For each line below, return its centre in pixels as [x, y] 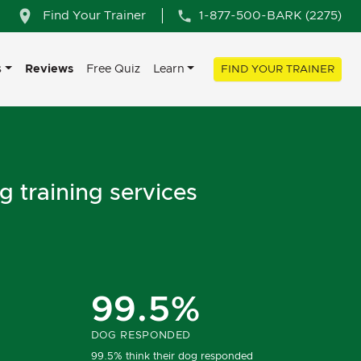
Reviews [49, 69]
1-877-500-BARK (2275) [270, 16]
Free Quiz [113, 69]
